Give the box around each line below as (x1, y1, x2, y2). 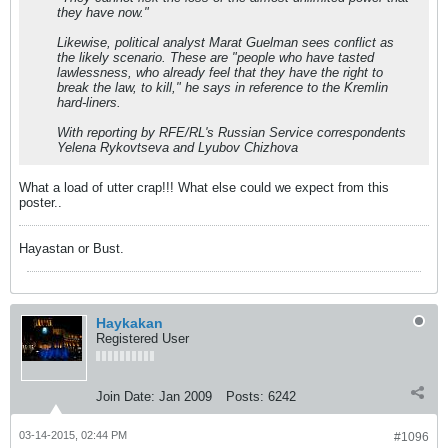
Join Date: (96, 389, 155, 404)
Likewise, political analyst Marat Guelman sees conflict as (57, 35, 394, 50)
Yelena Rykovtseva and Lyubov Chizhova (57, 140, 298, 155)
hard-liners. (57, 95, 121, 110)
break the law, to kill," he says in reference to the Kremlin (57, 80, 388, 95)
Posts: (226, 389, 264, 404)
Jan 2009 (159, 389, 212, 404)
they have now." (57, 5, 149, 20)
